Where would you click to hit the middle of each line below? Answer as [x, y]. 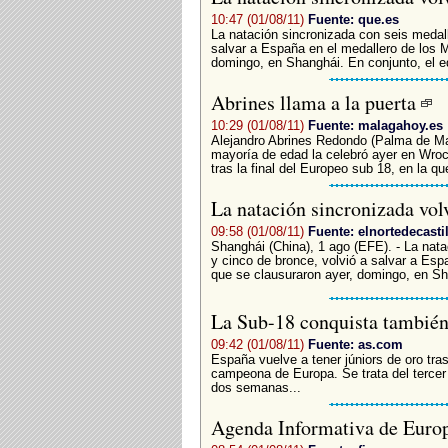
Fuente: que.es [353, 19]
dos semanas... [255, 387]
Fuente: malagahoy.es [375, 125]
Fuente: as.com [355, 344]
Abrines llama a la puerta [315, 102]
